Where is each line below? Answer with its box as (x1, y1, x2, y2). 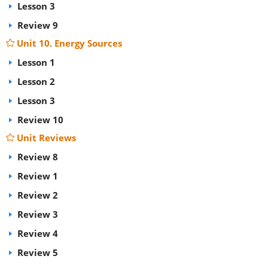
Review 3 (15, 208, 58, 220)
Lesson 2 (15, 75, 55, 87)
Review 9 (15, 19, 58, 31)
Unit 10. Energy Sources (17, 37, 122, 49)
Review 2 (15, 189, 58, 201)
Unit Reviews (17, 132, 76, 144)
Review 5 (15, 246, 58, 258)
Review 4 (15, 227, 58, 239)
